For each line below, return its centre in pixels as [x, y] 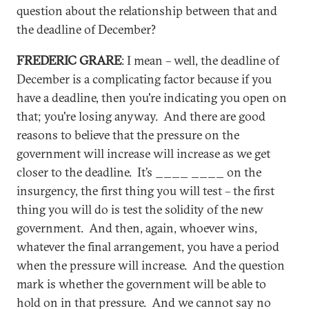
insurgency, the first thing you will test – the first [146, 191]
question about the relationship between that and [147, 11]
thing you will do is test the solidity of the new [140, 209]
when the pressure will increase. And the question [151, 265]
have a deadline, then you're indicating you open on [152, 98]
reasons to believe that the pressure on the [128, 135]
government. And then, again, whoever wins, [137, 228]
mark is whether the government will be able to [141, 284]
